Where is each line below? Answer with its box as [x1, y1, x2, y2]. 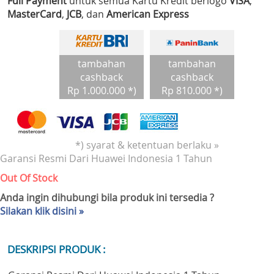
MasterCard [7, 7, 62, 21]
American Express [106, 7, 189, 21]
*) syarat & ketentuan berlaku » [75, 138, 219, 152]
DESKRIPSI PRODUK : [7, 242, 106, 257]
